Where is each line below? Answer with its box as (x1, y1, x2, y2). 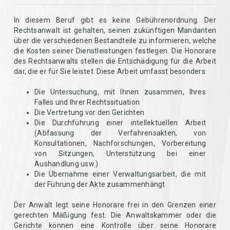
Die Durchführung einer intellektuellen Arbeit (34, 119, 206, 127)
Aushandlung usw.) (34, 160, 99, 168)
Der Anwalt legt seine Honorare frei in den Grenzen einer (14, 201, 216, 209)
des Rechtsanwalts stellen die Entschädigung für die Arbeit (14, 57, 216, 65)
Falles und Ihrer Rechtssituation (34, 98, 140, 106)
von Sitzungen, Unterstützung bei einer (34, 149, 206, 158)
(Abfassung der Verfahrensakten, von (34, 129, 206, 137)
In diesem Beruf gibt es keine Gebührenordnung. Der (14, 16, 216, 24)
